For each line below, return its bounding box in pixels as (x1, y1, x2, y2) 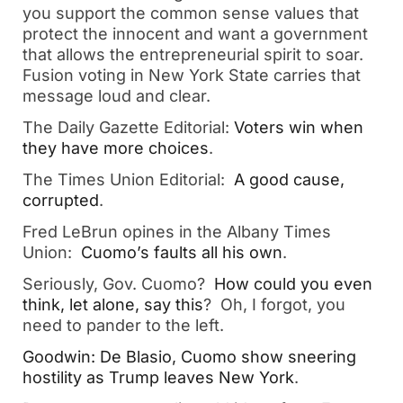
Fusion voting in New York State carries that (22, 66, 361, 85)
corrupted (22, 191, 99, 210)
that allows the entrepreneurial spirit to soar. (22, 45, 368, 64)
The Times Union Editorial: (22, 170, 234, 189)
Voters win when (234, 118, 363, 137)
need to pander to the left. (22, 316, 224, 335)
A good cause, (234, 170, 345, 189)
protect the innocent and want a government (22, 24, 368, 43)
